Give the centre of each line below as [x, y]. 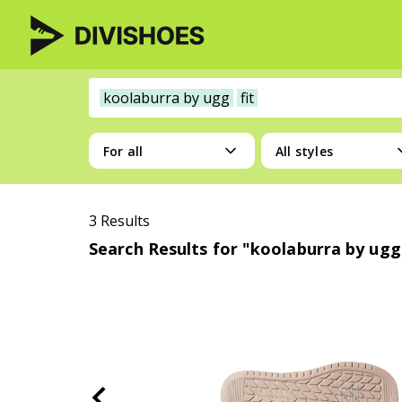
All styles [304, 151]
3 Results [119, 221]
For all [123, 151]
